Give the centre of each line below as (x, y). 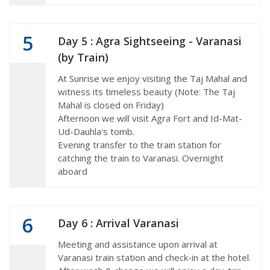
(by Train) (83, 57)
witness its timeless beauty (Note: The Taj (146, 91)
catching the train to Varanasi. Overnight (141, 158)
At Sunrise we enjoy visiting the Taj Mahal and (152, 78)
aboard (73, 171)
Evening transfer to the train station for (140, 144)
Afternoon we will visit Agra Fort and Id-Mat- (150, 118)
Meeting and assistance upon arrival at (138, 244)
